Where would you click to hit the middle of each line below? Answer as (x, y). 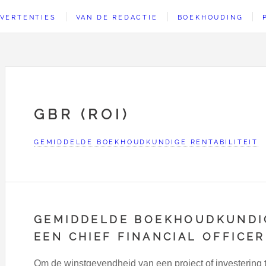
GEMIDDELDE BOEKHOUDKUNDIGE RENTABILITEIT (146, 142)
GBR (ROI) (82, 114)
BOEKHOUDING (210, 17)
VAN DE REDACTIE (117, 17)
